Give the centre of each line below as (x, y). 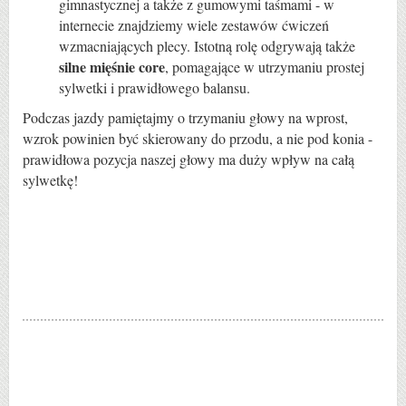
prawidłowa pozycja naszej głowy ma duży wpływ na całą (188, 159)
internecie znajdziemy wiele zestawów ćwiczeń (194, 24)
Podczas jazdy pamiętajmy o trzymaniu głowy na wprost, (185, 117)
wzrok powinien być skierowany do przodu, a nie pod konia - (198, 138)
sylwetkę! (50, 179)
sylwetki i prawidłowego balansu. (155, 87)
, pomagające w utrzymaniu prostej (265, 66)
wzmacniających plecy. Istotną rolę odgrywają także (207, 45)
